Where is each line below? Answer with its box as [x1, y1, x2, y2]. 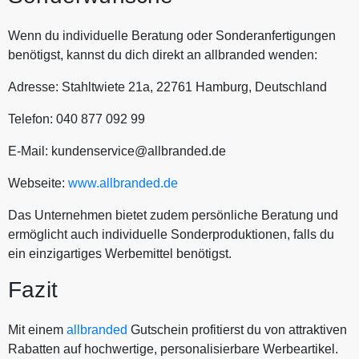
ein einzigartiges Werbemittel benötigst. [8, 247, 235, 261]
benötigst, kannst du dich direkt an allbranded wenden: [8, 48, 317, 63]
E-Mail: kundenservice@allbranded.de [8, 144, 226, 159]
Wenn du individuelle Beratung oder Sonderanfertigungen [8, 29, 336, 43]
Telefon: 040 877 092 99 [8, 112, 145, 127]
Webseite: [8, 176, 68, 191]
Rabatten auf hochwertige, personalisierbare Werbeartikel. [8, 342, 338, 357]
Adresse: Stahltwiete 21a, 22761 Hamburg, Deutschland [8, 80, 327, 95]
